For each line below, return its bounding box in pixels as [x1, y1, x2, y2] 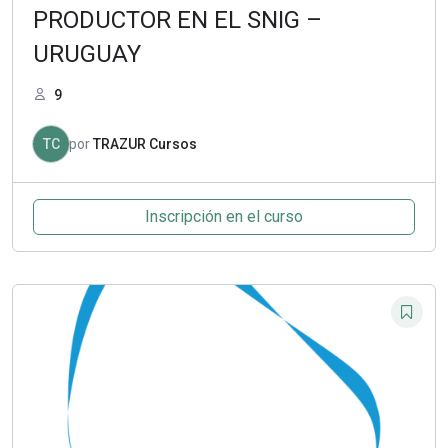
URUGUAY [33, 39, 141, 68]
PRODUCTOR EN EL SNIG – [33, 5, 322, 34]
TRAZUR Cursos [93, 135, 197, 152]
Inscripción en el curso [145, 206, 303, 226]
